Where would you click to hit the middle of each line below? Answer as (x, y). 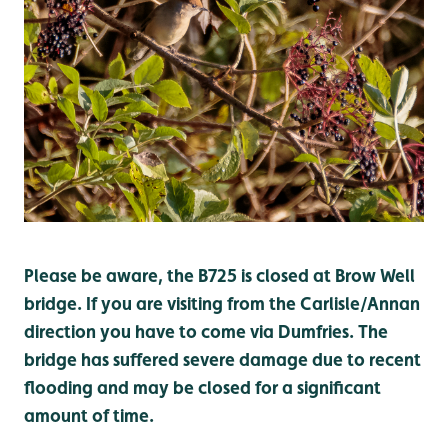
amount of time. (89, 416)
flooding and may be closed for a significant (202, 388)
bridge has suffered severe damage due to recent (222, 360)
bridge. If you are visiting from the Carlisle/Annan (222, 304)
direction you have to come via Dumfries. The (206, 332)
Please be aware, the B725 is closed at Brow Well (219, 276)
